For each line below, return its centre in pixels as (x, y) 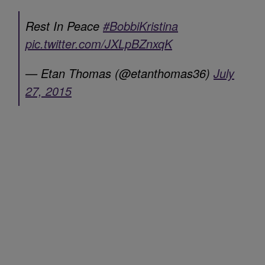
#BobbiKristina (140, 25)
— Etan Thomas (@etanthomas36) (119, 73)
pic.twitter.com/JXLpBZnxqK (99, 43)
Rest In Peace (64, 25)
